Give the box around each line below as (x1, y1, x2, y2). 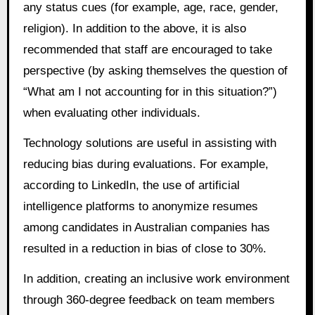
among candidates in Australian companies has (22, 221, 270, 235)
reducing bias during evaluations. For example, (22, 157, 269, 172)
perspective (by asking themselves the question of (22, 64, 288, 78)
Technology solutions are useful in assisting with (22, 136, 276, 150)
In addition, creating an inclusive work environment (22, 271, 290, 285)
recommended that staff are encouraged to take (22, 43, 272, 57)
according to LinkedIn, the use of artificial (22, 179, 240, 193)
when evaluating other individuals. (22, 106, 200, 120)
